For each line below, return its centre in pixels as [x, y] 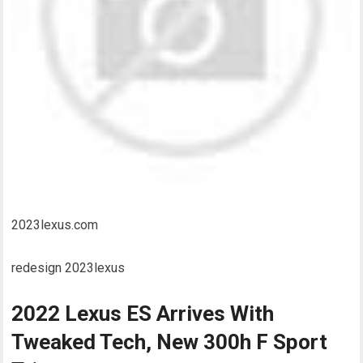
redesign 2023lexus [68, 268]
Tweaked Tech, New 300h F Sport [170, 342]
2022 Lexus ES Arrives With [143, 314]
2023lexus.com [55, 225]
